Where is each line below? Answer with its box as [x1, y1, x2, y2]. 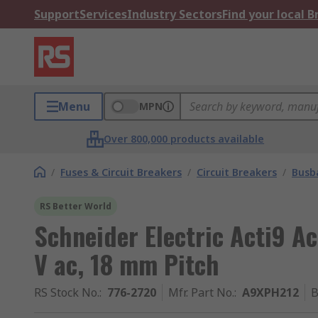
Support [34, 6, 79, 22]
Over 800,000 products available [104, 132, 265, 146]
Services [79, 6, 127, 22]
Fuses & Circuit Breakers [60, 165, 182, 179]
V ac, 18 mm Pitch [34, 245, 219, 283]
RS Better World [40, 200, 111, 212]
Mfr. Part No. [168, 285, 234, 300]
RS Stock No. [34, 285, 99, 300]
